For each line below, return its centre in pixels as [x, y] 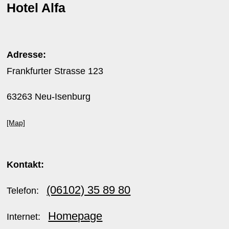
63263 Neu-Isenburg [49, 97]
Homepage [75, 216]
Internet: [28, 217]
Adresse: [27, 55]
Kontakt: [26, 165]
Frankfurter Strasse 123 [55, 71]
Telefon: [27, 191]
